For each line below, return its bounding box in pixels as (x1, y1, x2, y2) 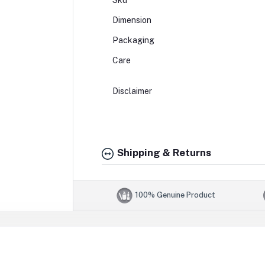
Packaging (112, 35, 177, 46)
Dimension (112, 15, 151, 25)
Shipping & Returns (114, 147, 211, 159)
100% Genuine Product (135, 190, 215, 199)
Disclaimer (112, 86, 172, 96)
